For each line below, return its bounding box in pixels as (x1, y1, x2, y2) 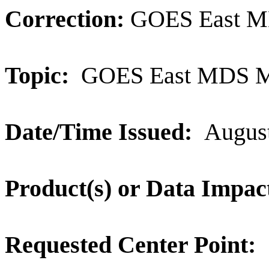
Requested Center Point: (5, 231, 262, 258)
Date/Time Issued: (5, 118, 192, 145)
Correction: (5, 5, 130, 32)
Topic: (5, 62, 75, 89)
